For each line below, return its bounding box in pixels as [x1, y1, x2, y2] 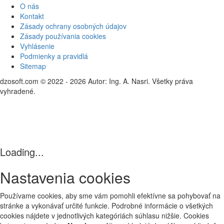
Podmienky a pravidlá [20, 50, 88, 61]
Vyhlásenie [20, 40, 54, 51]
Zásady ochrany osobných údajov [20, 20, 126, 31]
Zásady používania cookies [20, 30, 106, 41]
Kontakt [20, 10, 44, 21]
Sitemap [20, 60, 46, 71]
